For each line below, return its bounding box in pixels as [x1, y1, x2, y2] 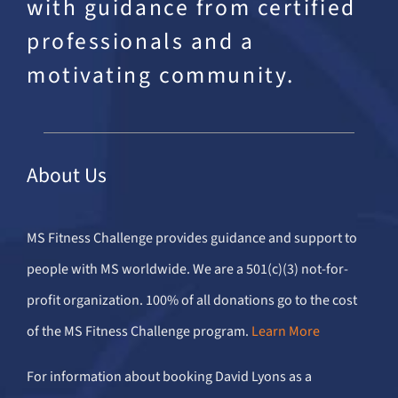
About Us [26, 161, 107, 191]
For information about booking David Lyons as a [26, 367, 312, 387]
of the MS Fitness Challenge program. [26, 322, 251, 342]
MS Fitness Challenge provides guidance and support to [26, 228, 357, 249]
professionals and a [26, 25, 255, 58]
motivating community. [26, 59, 295, 92]
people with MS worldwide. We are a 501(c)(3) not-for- [26, 259, 348, 280]
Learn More [251, 322, 320, 342]
